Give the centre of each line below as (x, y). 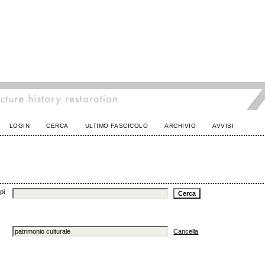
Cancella (186, 231)
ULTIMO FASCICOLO (117, 126)
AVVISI (223, 126)
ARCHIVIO (180, 126)
